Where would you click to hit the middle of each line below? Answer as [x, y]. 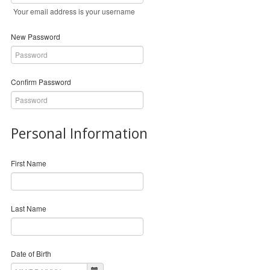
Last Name [29, 208]
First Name [29, 163]
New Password [36, 36]
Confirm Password [41, 82]
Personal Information [79, 133]
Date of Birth [31, 253]
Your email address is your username [74, 11]
